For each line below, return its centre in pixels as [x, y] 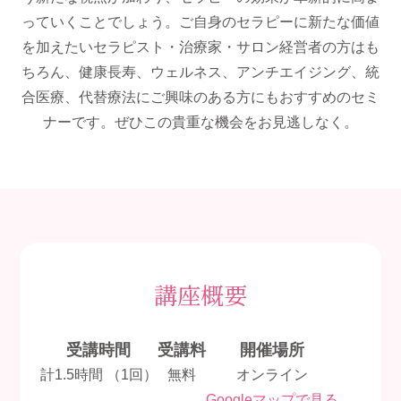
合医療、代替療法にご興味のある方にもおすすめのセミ [200, 97]
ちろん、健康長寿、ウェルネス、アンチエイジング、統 [200, 72]
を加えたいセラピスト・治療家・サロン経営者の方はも [200, 47]
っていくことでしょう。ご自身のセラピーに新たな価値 [200, 22]
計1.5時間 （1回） [98, 375]
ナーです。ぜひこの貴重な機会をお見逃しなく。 [200, 122]
